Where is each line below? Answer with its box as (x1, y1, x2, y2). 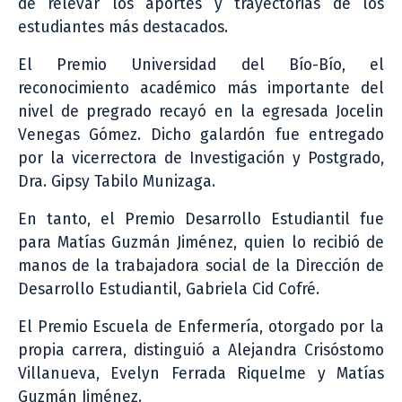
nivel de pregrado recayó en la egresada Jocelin (18, 101, 384, 121)
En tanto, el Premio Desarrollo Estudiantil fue (18, 209, 384, 229)
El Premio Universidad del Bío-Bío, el (18, 55, 384, 74)
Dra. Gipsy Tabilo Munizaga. (18, 171, 215, 191)
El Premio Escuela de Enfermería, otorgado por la (18, 317, 384, 336)
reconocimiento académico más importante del (18, 78, 384, 98)
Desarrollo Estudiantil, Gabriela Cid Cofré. (18, 279, 319, 299)
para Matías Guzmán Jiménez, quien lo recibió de (18, 232, 384, 252)
